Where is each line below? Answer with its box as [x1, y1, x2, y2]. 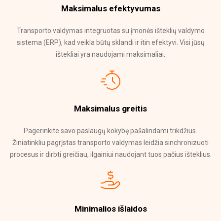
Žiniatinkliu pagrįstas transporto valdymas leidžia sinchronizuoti [12, 139, 209, 147]
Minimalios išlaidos [74, 204, 147, 214]
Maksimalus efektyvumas [61, 3, 160, 14]
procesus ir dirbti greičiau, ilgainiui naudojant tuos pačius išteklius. [9, 150, 212, 159]
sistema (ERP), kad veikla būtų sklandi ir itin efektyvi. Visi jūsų [16, 38, 205, 47]
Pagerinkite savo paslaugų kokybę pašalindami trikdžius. [24, 127, 197, 135]
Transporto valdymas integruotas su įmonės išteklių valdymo [16, 27, 205, 35]
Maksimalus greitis [74, 104, 147, 114]
